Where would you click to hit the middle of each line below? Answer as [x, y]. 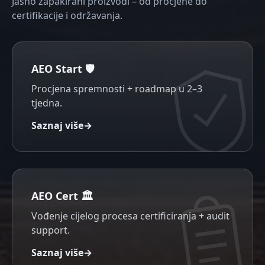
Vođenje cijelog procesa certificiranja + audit [130, 216]
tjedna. [47, 103]
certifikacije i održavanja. [67, 15]
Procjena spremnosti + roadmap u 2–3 [117, 89]
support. [51, 230]
